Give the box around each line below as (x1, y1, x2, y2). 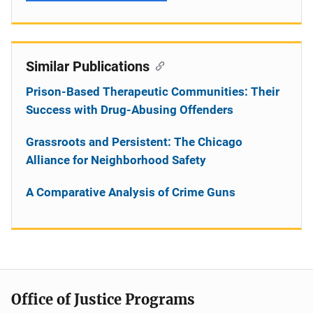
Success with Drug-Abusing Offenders (26, 102, 233, 117)
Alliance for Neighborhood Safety (26, 152, 206, 167)
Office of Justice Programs (11, 290, 195, 308)
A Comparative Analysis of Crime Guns (26, 184, 235, 199)
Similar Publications (26, 57, 150, 75)
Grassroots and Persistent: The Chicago (26, 134, 242, 149)
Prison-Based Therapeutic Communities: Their (26, 84, 279, 99)
